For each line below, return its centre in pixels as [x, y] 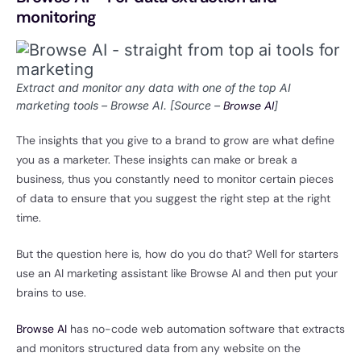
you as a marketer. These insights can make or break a [157, 160]
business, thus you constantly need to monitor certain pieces [175, 179]
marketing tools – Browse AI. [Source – [120, 106]
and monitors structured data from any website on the [158, 349]
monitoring [56, 17]
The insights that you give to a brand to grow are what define [175, 141]
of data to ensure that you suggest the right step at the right [173, 199]
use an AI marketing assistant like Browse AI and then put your [177, 274]
